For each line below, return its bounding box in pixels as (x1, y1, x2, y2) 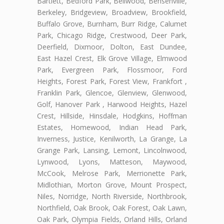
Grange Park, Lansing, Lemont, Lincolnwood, (37, 145, 187, 155)
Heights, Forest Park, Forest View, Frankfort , (37, 76, 187, 86)
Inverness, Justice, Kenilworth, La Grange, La (37, 133, 187, 143)
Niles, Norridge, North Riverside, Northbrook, (37, 191, 187, 201)
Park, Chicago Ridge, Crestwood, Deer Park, (37, 30, 187, 40)
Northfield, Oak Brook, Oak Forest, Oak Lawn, (37, 202, 187, 212)
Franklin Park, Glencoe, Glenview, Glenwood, (37, 87, 187, 97)
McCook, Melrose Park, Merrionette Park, (37, 168, 187, 178)
